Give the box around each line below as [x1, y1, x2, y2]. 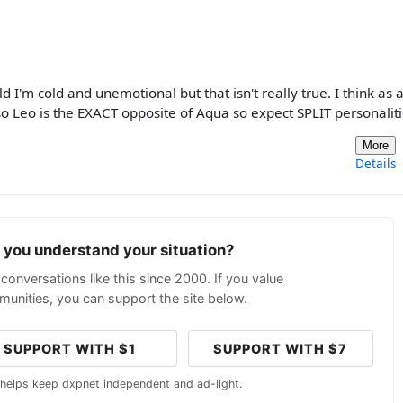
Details [355, 155, 397, 173]
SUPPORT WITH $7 [213, 341, 348, 357]
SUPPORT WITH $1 [4, 341, 137, 357]
